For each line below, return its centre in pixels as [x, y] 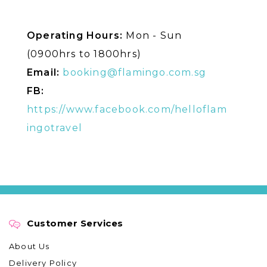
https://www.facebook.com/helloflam [127, 109]
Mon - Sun [153, 35]
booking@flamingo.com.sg [135, 72]
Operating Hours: [75, 35]
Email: [44, 72]
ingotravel [55, 128]
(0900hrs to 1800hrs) [84, 54]
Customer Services [75, 223]
